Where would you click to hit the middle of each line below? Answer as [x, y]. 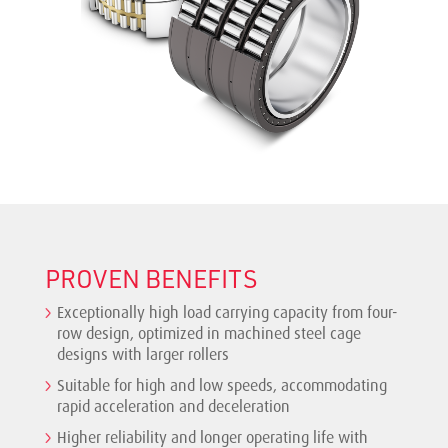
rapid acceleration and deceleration [173, 406]
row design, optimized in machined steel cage [208, 333]
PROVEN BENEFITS [150, 278]
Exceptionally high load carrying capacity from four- [227, 312]
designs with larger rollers [142, 354]
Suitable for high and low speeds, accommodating [221, 385]
